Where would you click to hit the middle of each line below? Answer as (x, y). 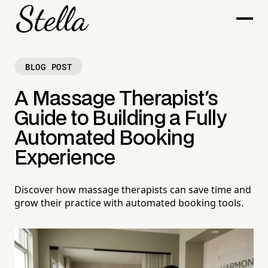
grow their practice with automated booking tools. (129, 203)
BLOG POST (49, 66)
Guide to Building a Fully (120, 119)
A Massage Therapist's (116, 100)
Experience (65, 159)
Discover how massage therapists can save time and (133, 190)
